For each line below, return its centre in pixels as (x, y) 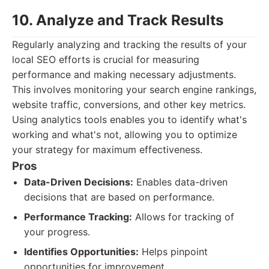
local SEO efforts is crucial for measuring (106, 59)
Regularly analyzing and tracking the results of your (129, 44)
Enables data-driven (180, 182)
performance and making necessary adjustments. (124, 74)
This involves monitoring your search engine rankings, (134, 89)
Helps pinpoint (173, 252)
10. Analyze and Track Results (118, 20)
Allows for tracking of (183, 217)
